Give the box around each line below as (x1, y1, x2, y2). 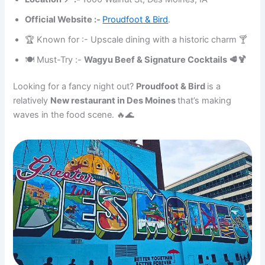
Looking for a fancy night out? (13, 81, 137, 92)
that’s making (177, 95, 232, 106)
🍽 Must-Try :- (25, 54, 85, 65)
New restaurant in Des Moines (50, 95, 178, 106)
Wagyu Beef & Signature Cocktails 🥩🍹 (84, 54, 247, 65)
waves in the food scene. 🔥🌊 (13, 109, 135, 121)
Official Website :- (25, 14, 103, 25)
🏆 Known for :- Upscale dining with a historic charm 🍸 (25, 34, 248, 45)
